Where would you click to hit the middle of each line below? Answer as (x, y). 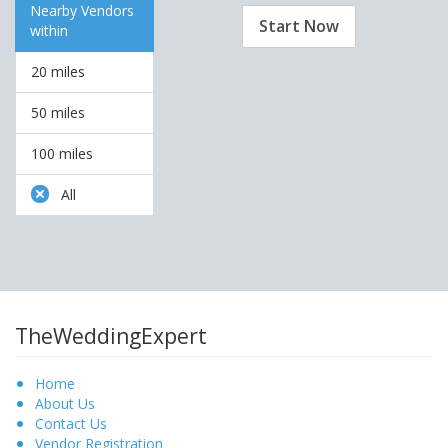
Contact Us (71, 423)
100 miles (62, 153)
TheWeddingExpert (111, 336)
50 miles (58, 112)
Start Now (298, 26)
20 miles (58, 71)
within (49, 30)
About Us (65, 403)
